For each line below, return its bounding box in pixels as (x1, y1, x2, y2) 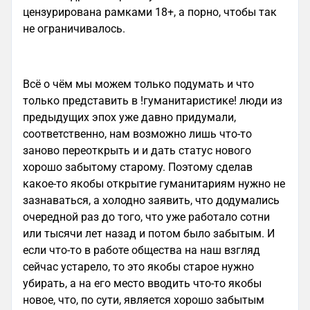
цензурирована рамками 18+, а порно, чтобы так (23, 6, 277, 19)
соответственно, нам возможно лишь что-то (23, 127, 252, 140)
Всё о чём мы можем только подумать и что (23, 77, 254, 91)
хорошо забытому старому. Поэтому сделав (23, 161, 253, 174)
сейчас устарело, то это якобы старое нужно (23, 260, 254, 273)
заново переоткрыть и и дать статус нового (23, 144, 251, 157)
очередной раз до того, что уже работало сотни (23, 210, 270, 224)
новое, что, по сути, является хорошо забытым (23, 293, 264, 307)
